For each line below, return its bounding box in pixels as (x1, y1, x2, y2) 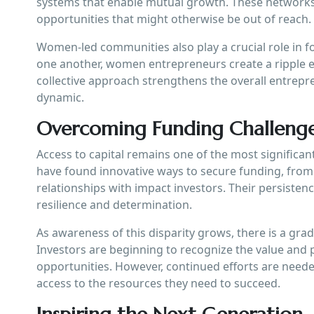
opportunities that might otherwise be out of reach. (36, 11, 311, 27)
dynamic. (36, 89, 84, 105)
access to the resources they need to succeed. (36, 275, 280, 291)
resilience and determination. (36, 196, 192, 212)
